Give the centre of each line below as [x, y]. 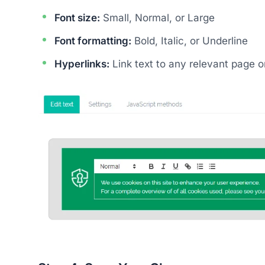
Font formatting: [93, 41]
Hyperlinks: [82, 64]
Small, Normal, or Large [157, 17]
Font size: [77, 17]
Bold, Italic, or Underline [190, 41]
